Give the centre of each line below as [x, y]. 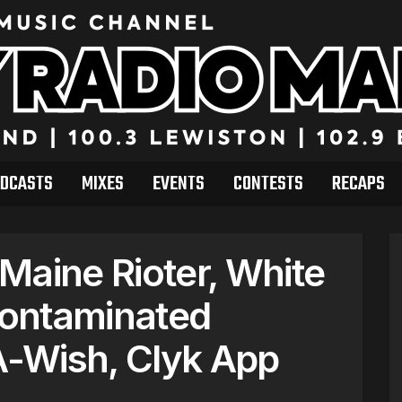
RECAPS [358, 184]
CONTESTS [268, 184]
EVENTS [178, 184]
